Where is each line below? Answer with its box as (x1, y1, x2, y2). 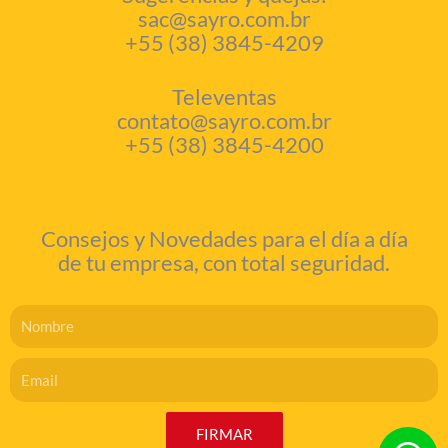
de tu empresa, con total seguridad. (58, 248, 390, 276)
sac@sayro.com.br (137, 4, 311, 32)
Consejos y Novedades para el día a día (40, 224, 408, 252)
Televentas (171, 82, 277, 110)
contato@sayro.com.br (116, 106, 332, 134)
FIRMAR (195, 424, 253, 443)
